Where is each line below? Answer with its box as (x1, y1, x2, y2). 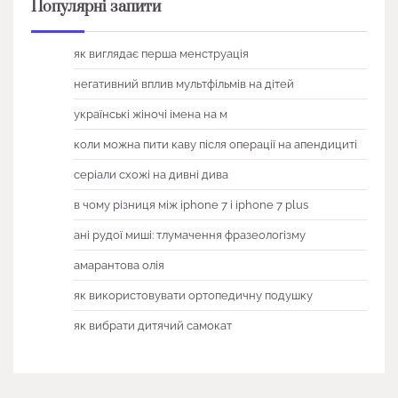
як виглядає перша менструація (74, 47, 249, 61)
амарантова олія (74, 259, 164, 273)
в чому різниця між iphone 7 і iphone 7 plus (74, 198, 308, 212)
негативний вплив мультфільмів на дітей (74, 77, 294, 92)
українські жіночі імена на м (74, 107, 227, 122)
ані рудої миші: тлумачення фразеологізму (74, 228, 306, 243)
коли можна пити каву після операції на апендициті (74, 138, 357, 152)
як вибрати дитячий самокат (74, 319, 232, 333)
